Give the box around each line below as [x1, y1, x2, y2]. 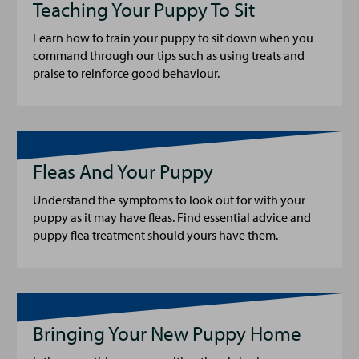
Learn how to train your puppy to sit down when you [33, 30, 313, 46]
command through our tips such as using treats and [33, 47, 305, 63]
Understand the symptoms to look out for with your [33, 192, 305, 208]
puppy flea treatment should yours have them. [33, 227, 278, 243]
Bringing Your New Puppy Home [33, 321, 301, 345]
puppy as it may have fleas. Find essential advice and [33, 209, 311, 225]
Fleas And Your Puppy [33, 159, 213, 184]
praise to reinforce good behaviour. [33, 65, 220, 81]
